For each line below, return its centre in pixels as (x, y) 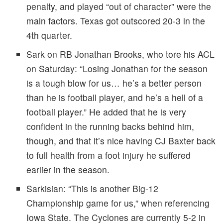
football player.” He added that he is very (106, 112)
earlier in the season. (69, 170)
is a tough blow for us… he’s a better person (114, 83)
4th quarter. (50, 35)
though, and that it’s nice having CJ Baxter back (121, 141)
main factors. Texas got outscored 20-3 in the (115, 21)
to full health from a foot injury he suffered (108, 155)
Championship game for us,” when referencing (118, 203)
